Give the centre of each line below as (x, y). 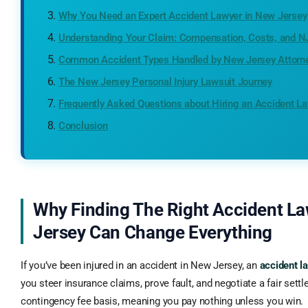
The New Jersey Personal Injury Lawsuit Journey (165, 82)
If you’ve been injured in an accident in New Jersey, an (140, 266)
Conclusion (83, 126)
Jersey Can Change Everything (153, 233)
